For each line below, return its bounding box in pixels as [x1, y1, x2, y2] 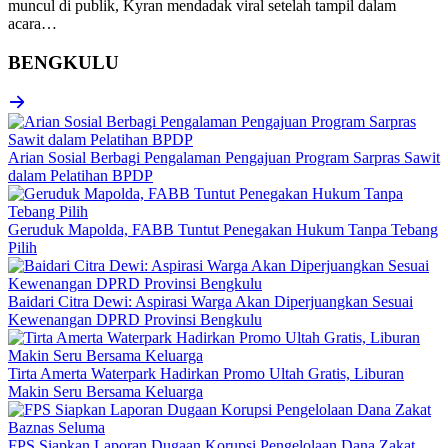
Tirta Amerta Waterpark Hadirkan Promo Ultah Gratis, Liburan [8, 364, 404, 382]
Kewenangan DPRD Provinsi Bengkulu [8, 310, 262, 328]
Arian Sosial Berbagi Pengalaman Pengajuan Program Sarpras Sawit [8, 148, 440, 166]
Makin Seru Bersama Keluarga [8, 382, 203, 400]
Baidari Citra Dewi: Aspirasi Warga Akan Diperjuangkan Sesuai [8, 292, 413, 310]
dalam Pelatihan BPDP [8, 166, 153, 184]
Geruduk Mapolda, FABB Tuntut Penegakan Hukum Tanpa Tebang [8, 220, 438, 238]
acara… [8, 15, 57, 33]
